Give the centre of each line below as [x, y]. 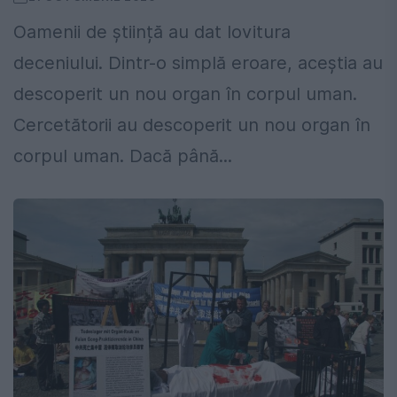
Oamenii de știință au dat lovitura [152, 32]
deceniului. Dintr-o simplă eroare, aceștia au [198, 63]
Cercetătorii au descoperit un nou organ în [192, 125]
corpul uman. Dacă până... [123, 156]
